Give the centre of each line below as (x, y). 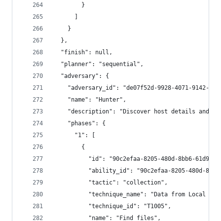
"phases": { (80, 123)
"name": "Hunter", (90, 100)
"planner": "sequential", (99, 64)
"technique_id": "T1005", (112, 206)
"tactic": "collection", (111, 183)
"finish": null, (83, 52)
